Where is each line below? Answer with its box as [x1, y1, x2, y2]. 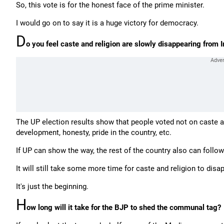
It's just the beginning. [16, 182, 88, 191]
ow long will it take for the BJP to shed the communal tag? [26, 203, 221, 212]
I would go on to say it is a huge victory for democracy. [16, 18, 198, 27]
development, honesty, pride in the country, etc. [16, 128, 171, 137]
